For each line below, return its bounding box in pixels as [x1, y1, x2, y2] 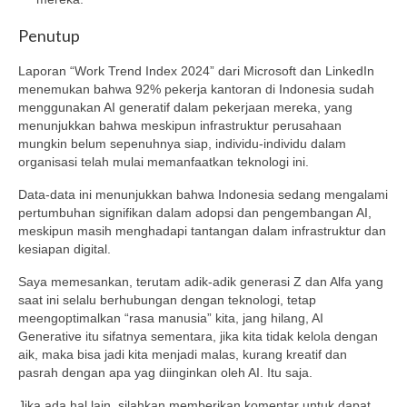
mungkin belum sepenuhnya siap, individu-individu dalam [18, 135, 346, 151]
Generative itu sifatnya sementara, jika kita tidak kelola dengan [18, 328, 378, 343]
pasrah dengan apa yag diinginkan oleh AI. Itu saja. [18, 364, 313, 380]
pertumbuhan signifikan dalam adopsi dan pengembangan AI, [18, 204, 372, 220]
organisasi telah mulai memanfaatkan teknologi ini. [18, 154, 309, 169]
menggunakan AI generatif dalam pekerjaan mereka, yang [18, 99, 352, 114]
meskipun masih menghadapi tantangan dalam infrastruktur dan [18, 223, 386, 238]
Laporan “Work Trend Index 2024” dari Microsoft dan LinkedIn [18, 63, 374, 78]
